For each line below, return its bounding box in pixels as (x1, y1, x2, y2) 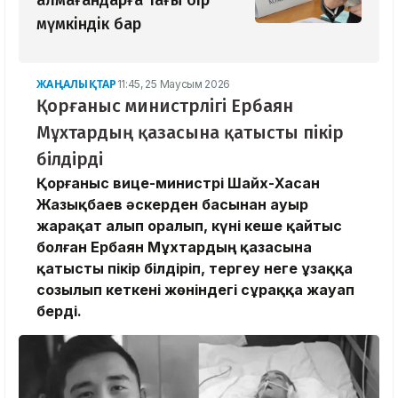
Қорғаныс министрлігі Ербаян (36, 95, 293, 117)
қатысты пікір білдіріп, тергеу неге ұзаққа (36, 259, 353, 278)
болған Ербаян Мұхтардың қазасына (36, 238, 312, 257)
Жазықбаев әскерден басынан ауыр (36, 195, 308, 214)
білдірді (36, 148, 103, 171)
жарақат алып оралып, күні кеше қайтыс (36, 217, 342, 235)
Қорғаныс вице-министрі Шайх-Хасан (36, 174, 320, 193)
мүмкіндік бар (36, 14, 141, 35)
